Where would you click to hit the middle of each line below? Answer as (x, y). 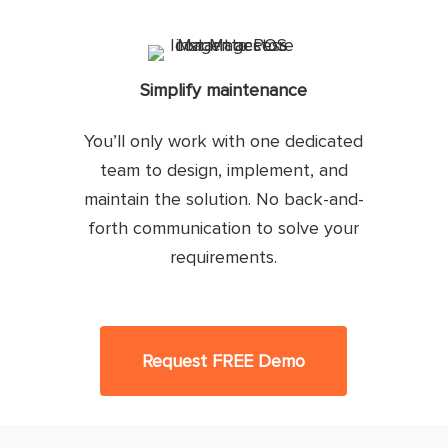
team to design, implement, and (223, 169)
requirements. (224, 256)
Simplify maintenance (224, 89)
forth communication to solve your (224, 227)
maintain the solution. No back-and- (223, 198)
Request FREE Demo (224, 360)
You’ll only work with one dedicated (224, 140)
